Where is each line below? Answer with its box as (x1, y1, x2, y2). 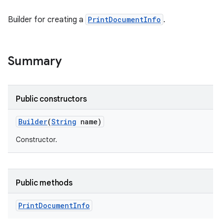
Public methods (16, 178, 73, 188)
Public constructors (16, 94, 87, 104)
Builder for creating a (8, 15, 85, 25)
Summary (8, 54, 62, 69)
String (51, 117, 76, 126)
